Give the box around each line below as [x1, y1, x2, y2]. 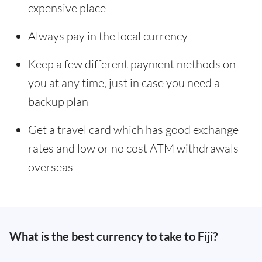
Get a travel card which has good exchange [28, 122, 239, 137]
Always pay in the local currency [28, 29, 188, 43]
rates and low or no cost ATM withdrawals [28, 141, 239, 156]
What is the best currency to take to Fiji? [9, 229, 218, 243]
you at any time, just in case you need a [28, 75, 220, 90]
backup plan [28, 94, 88, 109]
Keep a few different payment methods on [28, 57, 236, 71]
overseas [28, 160, 73, 174]
